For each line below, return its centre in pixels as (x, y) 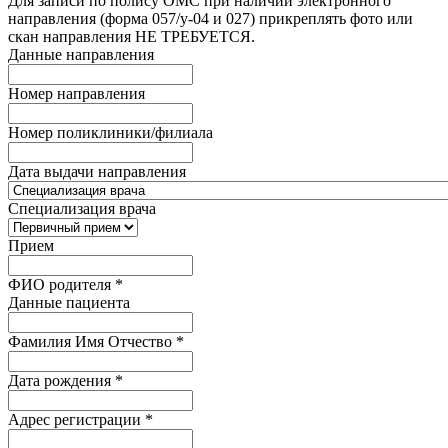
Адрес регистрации (76, 419)
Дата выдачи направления (97, 171)
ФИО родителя (61, 284)
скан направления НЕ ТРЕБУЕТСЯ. (131, 36)
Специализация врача (82, 208)
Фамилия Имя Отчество (92, 341)
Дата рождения (61, 380)
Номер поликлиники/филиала (110, 132)
